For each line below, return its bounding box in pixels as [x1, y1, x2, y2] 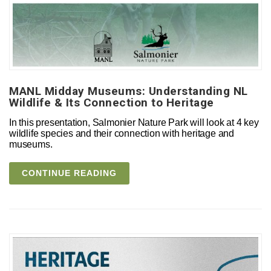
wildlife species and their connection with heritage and [9, 128, 234, 139]
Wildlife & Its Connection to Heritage [9, 95, 214, 109]
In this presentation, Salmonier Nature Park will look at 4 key [9, 117, 259, 128]
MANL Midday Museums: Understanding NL [9, 83, 248, 98]
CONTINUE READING [22, 168, 117, 178]
